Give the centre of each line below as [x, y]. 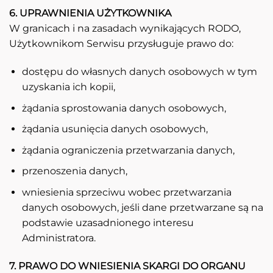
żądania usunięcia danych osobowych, [115, 129]
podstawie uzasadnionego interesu [108, 222]
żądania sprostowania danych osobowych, [124, 108]
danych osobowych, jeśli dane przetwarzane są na [142, 207]
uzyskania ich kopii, [68, 87]
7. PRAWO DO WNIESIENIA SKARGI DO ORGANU [127, 266]
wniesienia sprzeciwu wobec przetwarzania [126, 192]
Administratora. [58, 238]
